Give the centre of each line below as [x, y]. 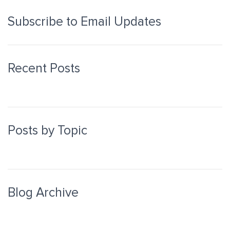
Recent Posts [44, 69]
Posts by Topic [47, 131]
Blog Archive [43, 193]
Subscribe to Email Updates [84, 22]
